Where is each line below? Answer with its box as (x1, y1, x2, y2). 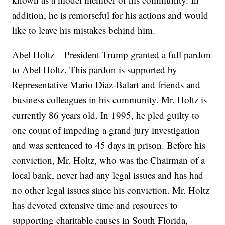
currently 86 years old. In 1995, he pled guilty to (12, 108, 200, 122)
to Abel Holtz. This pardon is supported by (12, 63, 178, 76)
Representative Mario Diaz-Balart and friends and (12, 78, 201, 91)
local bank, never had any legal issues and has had (12, 169, 204, 182)
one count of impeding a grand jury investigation (12, 124, 200, 137)
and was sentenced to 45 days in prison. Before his (12, 139, 206, 152)
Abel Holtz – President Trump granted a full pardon (12, 48, 211, 61)
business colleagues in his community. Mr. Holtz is (12, 93, 207, 106)
